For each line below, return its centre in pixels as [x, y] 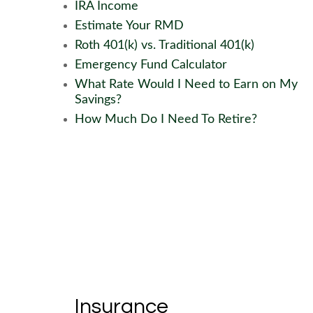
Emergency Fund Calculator [151, 65]
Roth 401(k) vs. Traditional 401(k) [165, 45]
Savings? [98, 100]
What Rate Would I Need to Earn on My [186, 85]
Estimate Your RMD [129, 26]
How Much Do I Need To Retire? [166, 119]
